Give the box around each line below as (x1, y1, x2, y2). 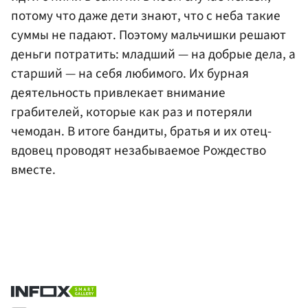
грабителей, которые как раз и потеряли (11, 102, 252, 122)
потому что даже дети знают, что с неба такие (11, 6, 280, 26)
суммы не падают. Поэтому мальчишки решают (11, 25, 286, 45)
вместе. (11, 160, 56, 180)
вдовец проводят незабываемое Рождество (11, 141, 266, 161)
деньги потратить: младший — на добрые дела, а (11, 45, 296, 65)
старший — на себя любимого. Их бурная (11, 64, 249, 84)
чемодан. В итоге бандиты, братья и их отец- (11, 122, 272, 142)
